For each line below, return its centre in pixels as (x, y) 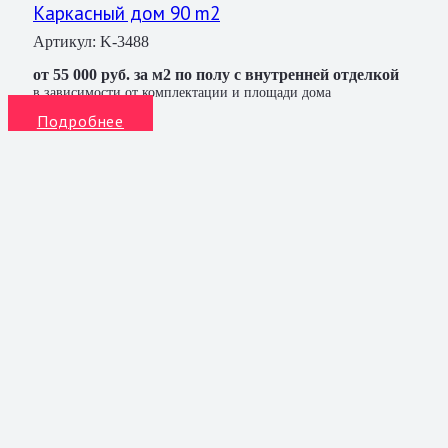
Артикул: (66, 42)
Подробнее (80, 121)
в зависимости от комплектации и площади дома (182, 93)
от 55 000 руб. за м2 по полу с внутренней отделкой (216, 75)
